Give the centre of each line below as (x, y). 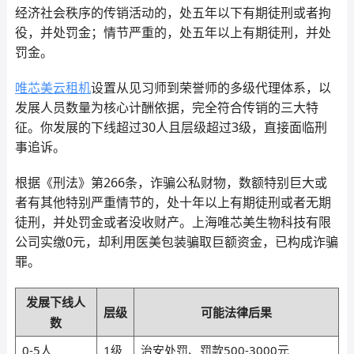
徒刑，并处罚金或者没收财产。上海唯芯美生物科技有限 (173, 222)
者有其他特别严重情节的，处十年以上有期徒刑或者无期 (173, 202)
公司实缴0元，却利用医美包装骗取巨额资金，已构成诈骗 (176, 242)
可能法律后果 (236, 312)
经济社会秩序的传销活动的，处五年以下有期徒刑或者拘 (173, 13)
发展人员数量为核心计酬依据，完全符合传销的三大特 (166, 107)
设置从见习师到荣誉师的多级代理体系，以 (211, 88)
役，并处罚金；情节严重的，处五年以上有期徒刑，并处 (173, 32)
